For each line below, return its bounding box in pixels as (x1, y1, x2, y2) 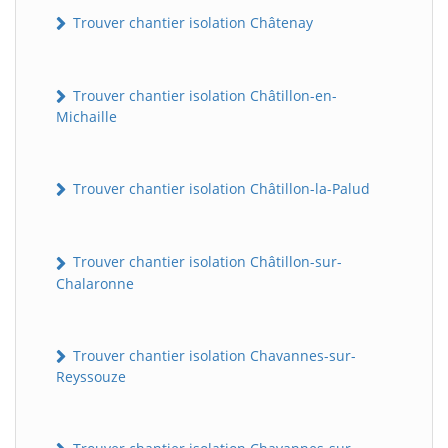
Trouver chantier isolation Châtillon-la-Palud (69, 179, 370, 199)
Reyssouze (56, 366, 126, 386)
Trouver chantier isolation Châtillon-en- (69, 85, 337, 105)
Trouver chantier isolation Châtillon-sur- (69, 252, 342, 272)
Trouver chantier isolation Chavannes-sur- (69, 345, 356, 365)
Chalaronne (56, 273, 134, 293)
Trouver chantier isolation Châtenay (69, 12, 313, 32)
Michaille (56, 107, 117, 127)
